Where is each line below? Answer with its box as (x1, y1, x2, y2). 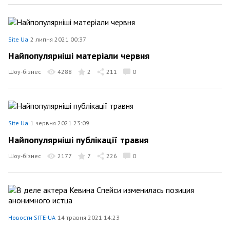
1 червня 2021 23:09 (30, 119, 89, 127)
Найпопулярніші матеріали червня (8, 50, 149, 62)
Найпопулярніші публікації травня (8, 133, 148, 146)
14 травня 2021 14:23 (57, 213, 120, 221)
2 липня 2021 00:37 (30, 35, 86, 43)
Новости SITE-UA (8, 213, 55, 221)
